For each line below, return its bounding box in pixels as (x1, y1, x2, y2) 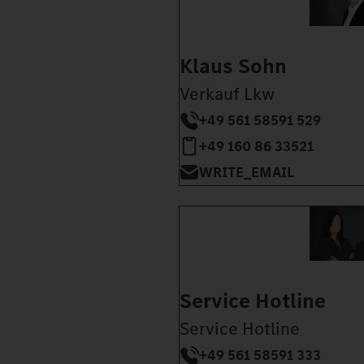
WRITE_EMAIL (199, 162, 294, 183)
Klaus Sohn (180, 52, 287, 81)
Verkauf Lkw (180, 82, 275, 106)
